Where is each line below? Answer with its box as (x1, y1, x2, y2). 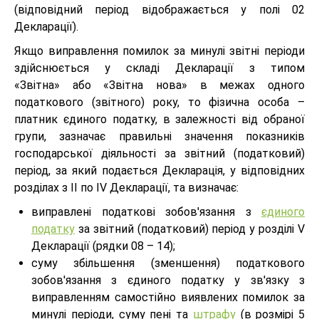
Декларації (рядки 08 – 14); (31, 239, 175, 253)
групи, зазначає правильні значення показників (14, 129, 305, 143)
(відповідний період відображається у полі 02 (14, 2, 305, 16)
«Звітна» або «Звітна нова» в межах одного (14, 78, 305, 92)
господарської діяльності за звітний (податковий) (14, 146, 305, 160)
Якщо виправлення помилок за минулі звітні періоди (14, 43, 305, 58)
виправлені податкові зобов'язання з (31, 204, 261, 219)
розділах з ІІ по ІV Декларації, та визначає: (14, 180, 239, 194)
